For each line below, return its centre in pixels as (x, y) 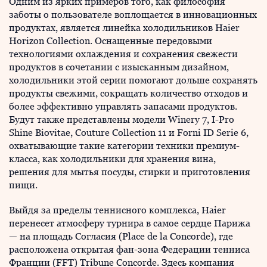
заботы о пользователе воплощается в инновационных (133, 15)
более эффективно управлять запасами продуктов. (123, 106)
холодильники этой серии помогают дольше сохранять (133, 80)
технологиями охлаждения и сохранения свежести (123, 54)
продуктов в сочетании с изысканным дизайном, (119, 67)
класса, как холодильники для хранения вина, (112, 159)
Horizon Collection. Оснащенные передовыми (111, 41)
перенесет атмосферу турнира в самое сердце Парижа (130, 223)
